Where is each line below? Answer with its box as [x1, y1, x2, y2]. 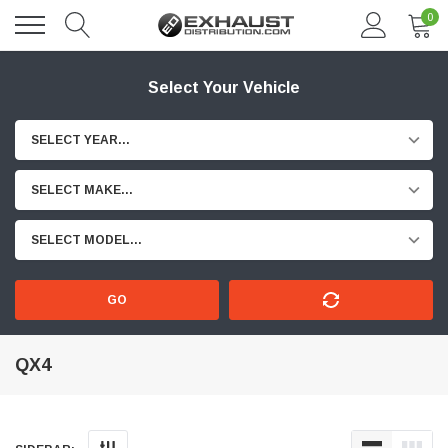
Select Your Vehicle [148, 79, 300, 96]
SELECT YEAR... [31, 133, 130, 147]
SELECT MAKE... [31, 183, 133, 197]
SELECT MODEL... [31, 233, 142, 247]
